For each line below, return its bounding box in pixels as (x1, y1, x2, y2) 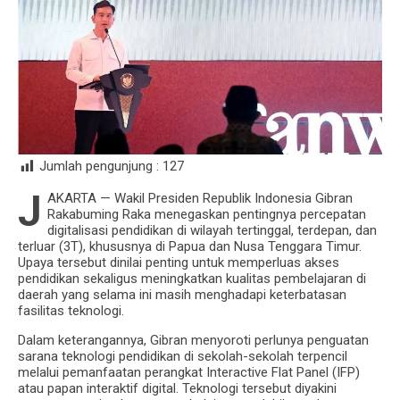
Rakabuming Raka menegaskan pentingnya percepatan (47, 205, 366, 222)
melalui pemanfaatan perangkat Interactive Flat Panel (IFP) (18, 363, 360, 380)
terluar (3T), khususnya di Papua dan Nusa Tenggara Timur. (18, 237, 362, 254)
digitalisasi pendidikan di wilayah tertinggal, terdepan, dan (47, 221, 377, 238)
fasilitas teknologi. (18, 302, 124, 319)
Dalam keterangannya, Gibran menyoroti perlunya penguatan (18, 331, 369, 348)
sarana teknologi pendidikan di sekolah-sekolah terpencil (18, 347, 347, 364)
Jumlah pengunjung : (39, 158, 159, 175)
